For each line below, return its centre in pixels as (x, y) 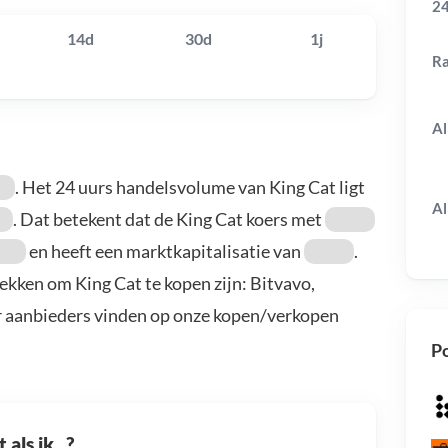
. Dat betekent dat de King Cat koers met (169, 219)
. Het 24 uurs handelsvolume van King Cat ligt (190, 187)
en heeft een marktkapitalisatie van (165, 251)
